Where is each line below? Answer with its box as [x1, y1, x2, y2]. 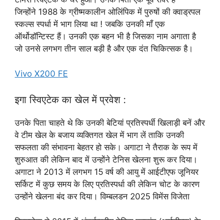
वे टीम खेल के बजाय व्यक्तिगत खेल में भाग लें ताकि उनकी [15, 130, 184, 140]
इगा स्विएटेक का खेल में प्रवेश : [15, 94, 126, 106]
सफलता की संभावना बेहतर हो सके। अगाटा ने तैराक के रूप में [15, 142, 197, 153]
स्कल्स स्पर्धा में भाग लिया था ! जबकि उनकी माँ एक [15, 19, 165, 29]
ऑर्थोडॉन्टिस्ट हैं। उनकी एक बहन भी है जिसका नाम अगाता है [15, 31, 196, 42]
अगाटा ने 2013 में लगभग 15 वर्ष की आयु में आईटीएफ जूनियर [15, 167, 198, 177]
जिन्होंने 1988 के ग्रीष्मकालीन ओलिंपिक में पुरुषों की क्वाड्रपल [15, 7, 200, 17]
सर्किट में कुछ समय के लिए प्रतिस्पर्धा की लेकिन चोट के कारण [15, 179, 199, 190]
